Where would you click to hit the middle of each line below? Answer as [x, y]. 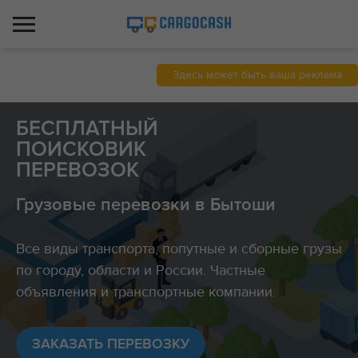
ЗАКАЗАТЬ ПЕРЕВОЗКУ [111, 344]
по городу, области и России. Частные [141, 270]
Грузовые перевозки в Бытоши [146, 205]
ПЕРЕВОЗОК [78, 170]
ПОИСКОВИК [81, 149]
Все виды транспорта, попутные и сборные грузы [179, 249]
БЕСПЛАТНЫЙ [87, 129]
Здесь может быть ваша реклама [257, 75]
